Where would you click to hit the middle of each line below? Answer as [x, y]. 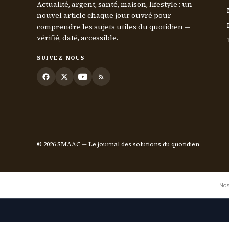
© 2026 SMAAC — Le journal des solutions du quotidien [118, 144]
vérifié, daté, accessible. [77, 38]
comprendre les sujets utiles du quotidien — [114, 27]
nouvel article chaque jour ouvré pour [104, 16]
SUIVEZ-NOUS [61, 58]
